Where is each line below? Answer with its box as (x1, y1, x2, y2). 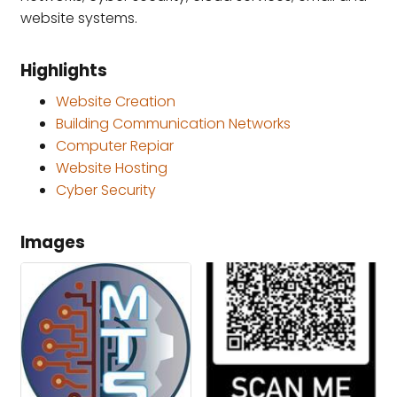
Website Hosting (56, 157, 167, 178)
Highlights (20, 58, 107, 82)
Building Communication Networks (56, 113, 291, 134)
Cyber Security (56, 179, 156, 200)
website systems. (20, 7, 137, 28)
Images (20, 230, 85, 254)
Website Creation (56, 90, 175, 112)
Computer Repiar (56, 135, 174, 156)
